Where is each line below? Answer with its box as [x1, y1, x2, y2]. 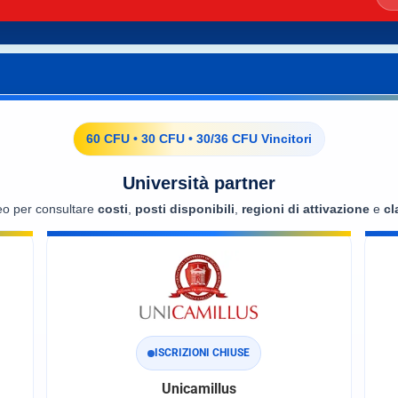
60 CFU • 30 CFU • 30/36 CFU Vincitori [86, 131, 312, 146]
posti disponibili [135, 203, 235, 216]
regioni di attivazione [242, 203, 370, 216]
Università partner [123, 173, 275, 193]
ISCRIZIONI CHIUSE [155, 346, 251, 359]
